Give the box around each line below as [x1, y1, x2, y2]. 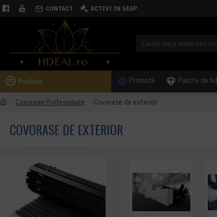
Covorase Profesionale [15, 98, 85, 107]
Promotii [129, 76, 155, 85]
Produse [18, 77, 43, 86]
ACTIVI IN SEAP [91, 4, 137, 12]
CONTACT [46, 4, 73, 12]
